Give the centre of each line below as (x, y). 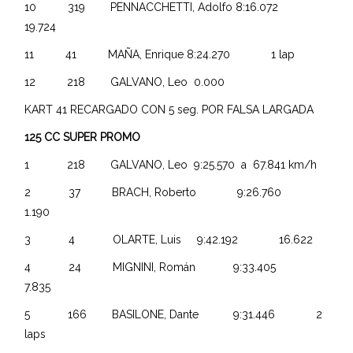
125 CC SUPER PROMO (83, 137)
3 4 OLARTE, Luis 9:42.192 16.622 (171, 239)
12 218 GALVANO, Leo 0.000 (130, 82)
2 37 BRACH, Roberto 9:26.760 (172, 192)
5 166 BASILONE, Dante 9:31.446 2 (174, 314)
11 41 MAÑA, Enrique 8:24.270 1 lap (166, 54)
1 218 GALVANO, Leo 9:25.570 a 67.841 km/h (171, 164)
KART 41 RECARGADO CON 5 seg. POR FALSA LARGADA (169, 109)
